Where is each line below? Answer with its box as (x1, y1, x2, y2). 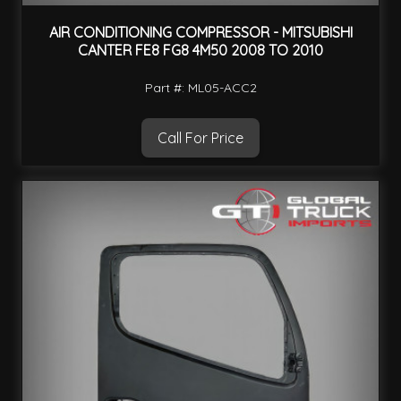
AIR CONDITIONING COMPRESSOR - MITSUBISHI (48, 23, 353, 42)
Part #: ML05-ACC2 (144, 79, 257, 96)
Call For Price (158, 128, 243, 147)
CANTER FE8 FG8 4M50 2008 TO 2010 (78, 41, 323, 60)
